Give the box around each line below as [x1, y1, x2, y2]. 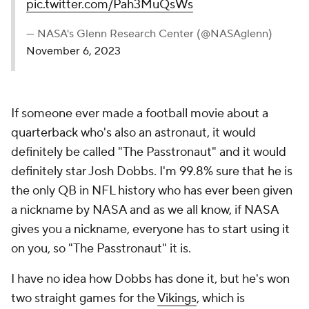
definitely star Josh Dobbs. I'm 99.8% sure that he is [11, 163, 292, 179]
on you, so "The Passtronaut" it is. [11, 241, 191, 257]
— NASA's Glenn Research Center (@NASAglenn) [26, 27, 272, 41]
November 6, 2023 [26, 44, 121, 58]
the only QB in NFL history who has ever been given [11, 183, 292, 199]
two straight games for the [11, 290, 157, 306]
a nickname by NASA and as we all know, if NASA [11, 202, 279, 218]
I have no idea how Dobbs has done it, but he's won [11, 271, 290, 287]
